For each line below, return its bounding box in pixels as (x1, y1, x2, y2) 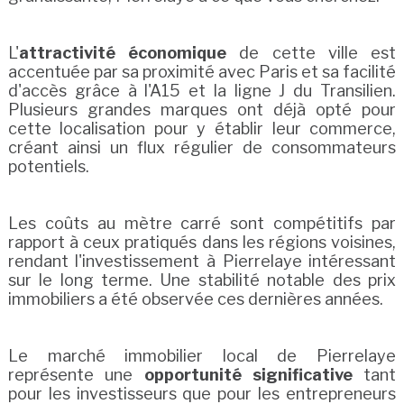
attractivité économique (18, 43, 227, 63)
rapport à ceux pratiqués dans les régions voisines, (7, 233, 397, 252)
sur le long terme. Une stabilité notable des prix (7, 271, 397, 290)
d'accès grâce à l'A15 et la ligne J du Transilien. (7, 81, 397, 101)
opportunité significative (143, 365, 353, 385)
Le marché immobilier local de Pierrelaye (7, 346, 397, 366)
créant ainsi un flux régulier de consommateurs (7, 138, 397, 158)
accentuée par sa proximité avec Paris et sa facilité (7, 62, 397, 82)
